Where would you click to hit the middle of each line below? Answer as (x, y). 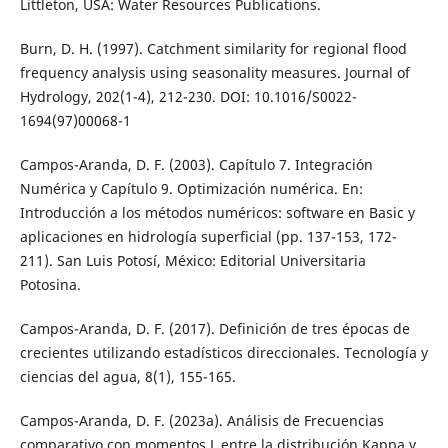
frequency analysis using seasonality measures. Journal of (214, 72)
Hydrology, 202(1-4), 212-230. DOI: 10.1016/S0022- (188, 96)
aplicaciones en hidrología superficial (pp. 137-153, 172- (208, 236)
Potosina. (50, 284)
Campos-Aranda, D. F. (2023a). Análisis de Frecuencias (201, 420)
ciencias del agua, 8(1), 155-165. (127, 376)
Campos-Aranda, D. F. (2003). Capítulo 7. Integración (196, 164)
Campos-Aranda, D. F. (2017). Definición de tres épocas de (214, 328)
